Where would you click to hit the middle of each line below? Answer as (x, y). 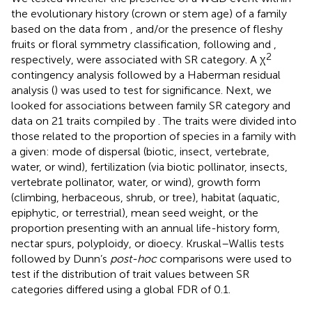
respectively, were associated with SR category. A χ (138, 59)
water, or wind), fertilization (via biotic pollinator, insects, (149, 166)
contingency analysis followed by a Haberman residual (146, 75)
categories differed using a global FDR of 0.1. (121, 289)
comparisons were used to (224, 258)
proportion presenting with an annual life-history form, (146, 228)
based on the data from (71, 29)
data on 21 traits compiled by (85, 120)
